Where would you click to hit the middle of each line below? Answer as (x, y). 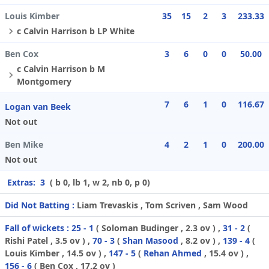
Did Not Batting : (40, 205)
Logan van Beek (38, 107)
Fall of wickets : (37, 228)
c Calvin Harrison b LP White (76, 31)
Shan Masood (150, 241)
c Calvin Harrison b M (61, 69)
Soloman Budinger (140, 228)
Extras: (23, 183)
